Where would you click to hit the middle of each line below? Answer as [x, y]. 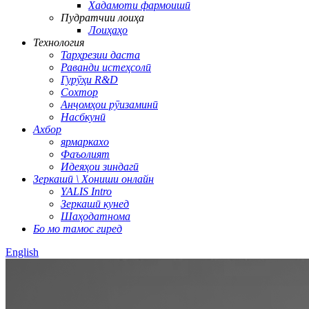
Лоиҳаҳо [108, 30]
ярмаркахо [85, 142]
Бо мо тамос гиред [78, 229]
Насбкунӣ [83, 117]
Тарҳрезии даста [100, 55]
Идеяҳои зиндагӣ [100, 167]
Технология [59, 42]
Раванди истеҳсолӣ [106, 67]
